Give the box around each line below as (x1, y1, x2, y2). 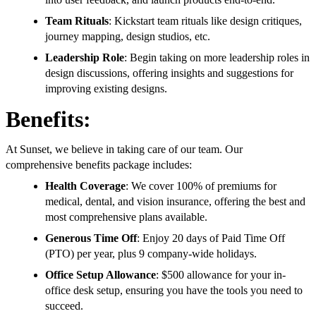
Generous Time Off (45, 232, 137, 245)
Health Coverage (45, 180, 126, 193)
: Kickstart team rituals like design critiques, (109, 15, 302, 28)
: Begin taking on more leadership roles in (124, 51, 310, 64)
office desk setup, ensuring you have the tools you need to (45, 284, 303, 297)
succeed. (45, 300, 83, 312)
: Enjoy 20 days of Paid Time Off (137, 232, 285, 245)
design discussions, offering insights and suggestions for (45, 67, 293, 80)
